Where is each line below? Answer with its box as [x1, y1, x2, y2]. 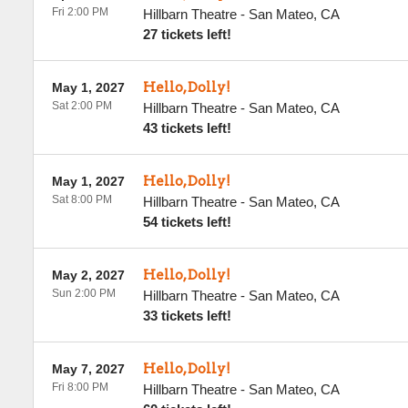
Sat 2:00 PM [51, 99, 112, 112]
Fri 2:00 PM [51, 5, 108, 18]
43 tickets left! [142, 120, 231, 136]
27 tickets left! [142, 26, 231, 42]
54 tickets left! [142, 214, 231, 229]
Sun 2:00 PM [51, 287, 116, 300]
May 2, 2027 [51, 268, 125, 282]
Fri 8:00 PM [51, 381, 108, 393]
